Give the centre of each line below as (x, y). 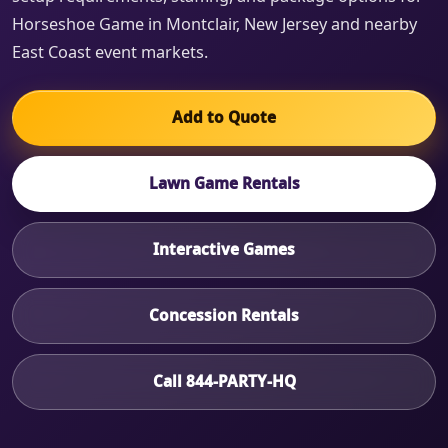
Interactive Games (224, 250)
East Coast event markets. (110, 52)
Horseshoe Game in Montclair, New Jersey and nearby (214, 24)
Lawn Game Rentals (224, 184)
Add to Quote (224, 118)
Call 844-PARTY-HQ (224, 382)
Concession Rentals (224, 316)
